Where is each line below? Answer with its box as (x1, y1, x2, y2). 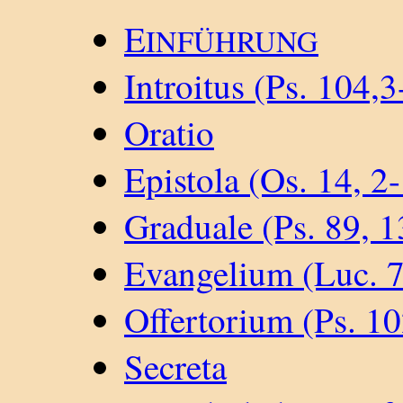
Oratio (124, 108, 214, 156)
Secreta (124, 342, 227, 390)
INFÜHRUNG (146, 21, 318, 60)
